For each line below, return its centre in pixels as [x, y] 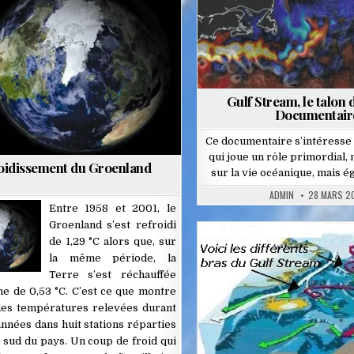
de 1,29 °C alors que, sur [112, 242]
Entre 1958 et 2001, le [112, 209]
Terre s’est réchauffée [112, 275]
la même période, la [112, 258]
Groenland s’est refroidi [112, 225]
